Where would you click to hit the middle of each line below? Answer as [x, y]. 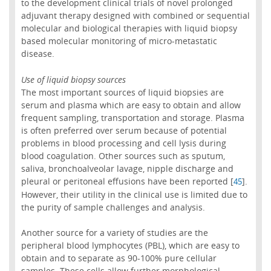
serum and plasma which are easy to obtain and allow [131, 105]
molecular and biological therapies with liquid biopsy [129, 28]
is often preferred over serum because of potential [124, 130]
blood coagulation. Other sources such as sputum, [123, 155]
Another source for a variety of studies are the [114, 232]
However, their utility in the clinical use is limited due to [134, 194]
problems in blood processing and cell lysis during [123, 143]
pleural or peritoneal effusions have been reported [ [127, 181]
